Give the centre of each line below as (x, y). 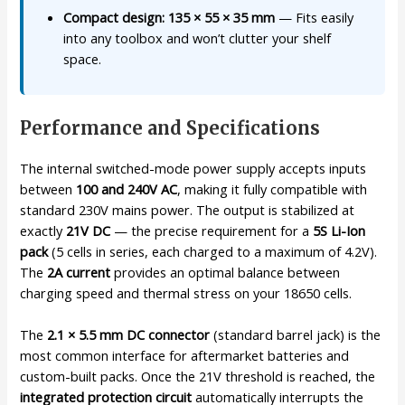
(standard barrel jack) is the (296, 335)
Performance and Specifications (170, 127)
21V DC (89, 230)
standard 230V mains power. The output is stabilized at (188, 209)
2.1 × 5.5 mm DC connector (129, 335)
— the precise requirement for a (212, 230)
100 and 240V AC (127, 188)
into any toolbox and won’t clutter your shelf (198, 38)
